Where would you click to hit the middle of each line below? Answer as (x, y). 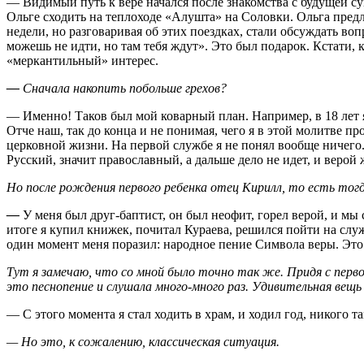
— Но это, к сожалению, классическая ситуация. (143, 341)
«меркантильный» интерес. (82, 60)
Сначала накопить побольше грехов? (123, 88)
